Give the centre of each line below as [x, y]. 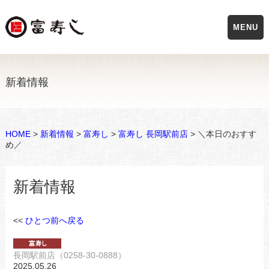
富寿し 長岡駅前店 [153, 134]
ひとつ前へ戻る [54, 220]
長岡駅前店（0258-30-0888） [69, 255]
